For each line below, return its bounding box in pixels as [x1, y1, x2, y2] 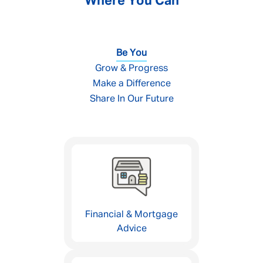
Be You [116, 49, 147, 58]
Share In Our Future [89, 95, 174, 104]
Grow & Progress [95, 64, 168, 73]
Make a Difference [92, 79, 171, 89]
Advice [116, 224, 147, 234]
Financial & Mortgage [85, 210, 178, 220]
